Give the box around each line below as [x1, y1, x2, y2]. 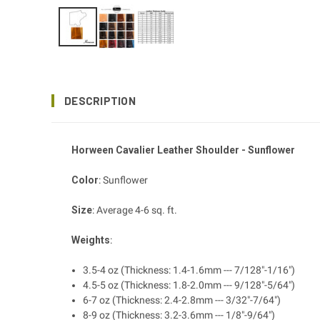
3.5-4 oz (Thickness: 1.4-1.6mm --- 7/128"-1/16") [83, 264, 296, 276]
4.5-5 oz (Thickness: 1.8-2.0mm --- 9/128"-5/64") [83, 279, 296, 291]
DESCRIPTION [64, 94, 136, 107]
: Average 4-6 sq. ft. [92, 204, 177, 216]
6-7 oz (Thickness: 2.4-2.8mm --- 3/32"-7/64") [83, 294, 281, 306]
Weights [71, 234, 110, 246]
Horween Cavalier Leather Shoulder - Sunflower [71, 144, 295, 156]
